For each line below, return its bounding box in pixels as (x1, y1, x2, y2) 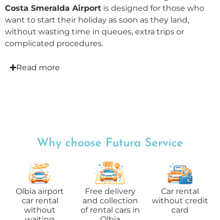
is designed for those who (101, 3, 204, 13)
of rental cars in (80, 205, 140, 215)
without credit (152, 195, 209, 205)
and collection (82, 195, 138, 205)
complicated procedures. (5, 39, 103, 49)
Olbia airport (16, 186, 64, 196)
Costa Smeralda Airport (5, 3, 101, 13)
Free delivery (84, 186, 136, 196)
